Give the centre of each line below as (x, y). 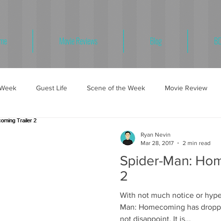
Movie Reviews (78, 41)
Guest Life (52, 88)
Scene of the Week (116, 88)
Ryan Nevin (156, 135)
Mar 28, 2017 (157, 143)
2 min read (197, 143)
